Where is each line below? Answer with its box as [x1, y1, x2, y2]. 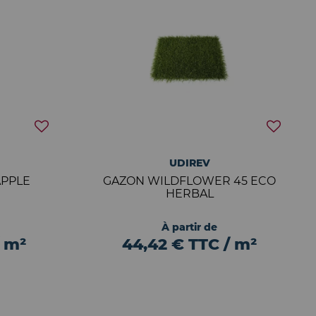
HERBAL [165, 187, 214, 200]
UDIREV [169, 157, 210, 169]
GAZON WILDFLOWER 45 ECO [103, 174, 276, 188]
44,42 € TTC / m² [122, 235, 257, 254]
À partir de [162, 221, 218, 233]
